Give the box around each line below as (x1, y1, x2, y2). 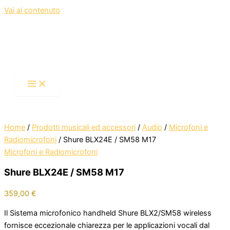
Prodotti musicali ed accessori (32, 123, 136, 132)
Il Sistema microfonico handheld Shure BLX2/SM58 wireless (4, 208, 212, 218)
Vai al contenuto (4, 6, 60, 15)
